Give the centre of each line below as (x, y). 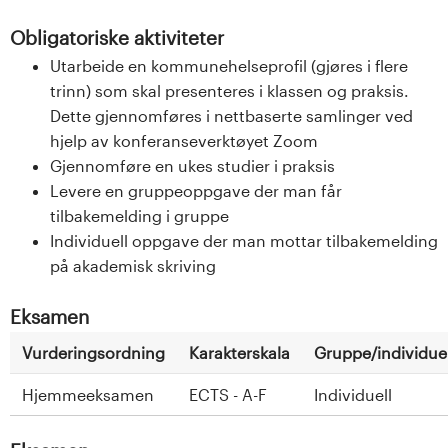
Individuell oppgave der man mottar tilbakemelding (244, 240)
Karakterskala (239, 352)
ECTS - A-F (228, 394)
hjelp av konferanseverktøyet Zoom (184, 140)
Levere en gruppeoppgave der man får (196, 190)
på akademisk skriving (133, 265)
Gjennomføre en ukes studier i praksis (192, 165)
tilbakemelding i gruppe (139, 215)
